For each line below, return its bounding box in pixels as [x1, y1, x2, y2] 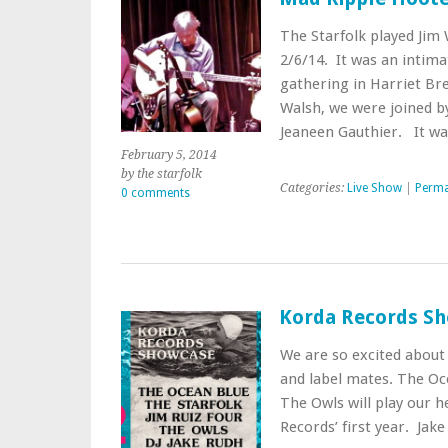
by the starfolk [121, 166, 202, 181]
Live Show [346, 180, 402, 195]
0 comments [121, 185, 190, 200]
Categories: [279, 180, 347, 195]
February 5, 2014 [121, 147, 217, 162]
